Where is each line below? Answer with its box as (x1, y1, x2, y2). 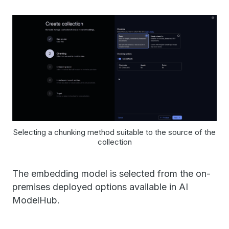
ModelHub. (12, 194, 60, 205)
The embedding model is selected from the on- (12, 168, 211, 179)
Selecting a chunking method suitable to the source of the (13, 127, 216, 137)
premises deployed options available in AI (12, 181, 188, 192)
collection (97, 136, 132, 147)
